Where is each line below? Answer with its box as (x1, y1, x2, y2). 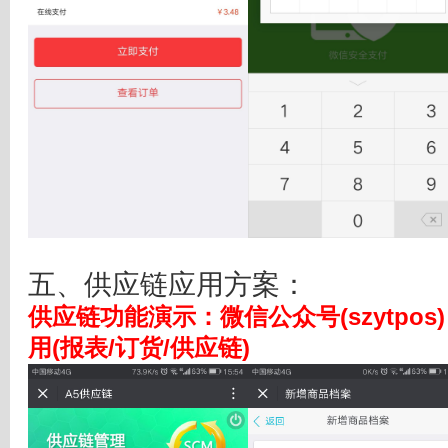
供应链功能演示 (28, 304, 196, 331)
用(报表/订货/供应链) (28, 335, 250, 362)
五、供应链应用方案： (28, 269, 308, 301)
